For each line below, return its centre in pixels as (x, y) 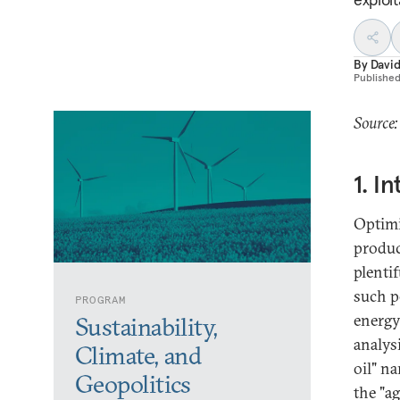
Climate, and (138, 355)
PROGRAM (101, 300)
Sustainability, (146, 327)
